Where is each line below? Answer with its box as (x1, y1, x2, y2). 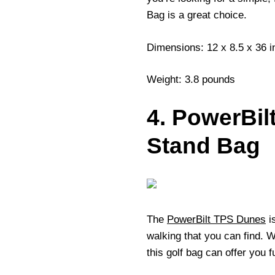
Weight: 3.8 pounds (147, 74, 235, 86)
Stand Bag (147, 133, 260, 158)
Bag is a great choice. (147, 9, 247, 21)
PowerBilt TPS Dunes (167, 213, 266, 225)
